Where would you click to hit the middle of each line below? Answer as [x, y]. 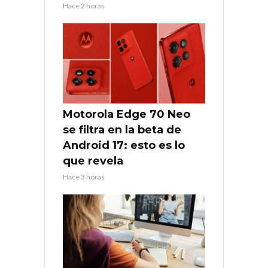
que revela [93, 161]
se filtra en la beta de [122, 130]
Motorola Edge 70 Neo [127, 114]
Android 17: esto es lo [124, 145]
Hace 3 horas [84, 176]
